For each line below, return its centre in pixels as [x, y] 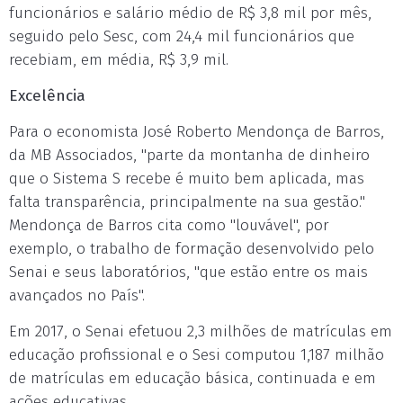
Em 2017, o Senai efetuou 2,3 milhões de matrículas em [201, 331]
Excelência [47, 96]
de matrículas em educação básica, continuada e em [193, 378]
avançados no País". [77, 296]
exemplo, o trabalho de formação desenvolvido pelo [192, 249]
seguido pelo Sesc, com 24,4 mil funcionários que [182, 36]
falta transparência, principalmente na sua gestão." [187, 202]
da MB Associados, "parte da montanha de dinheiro [189, 155]
